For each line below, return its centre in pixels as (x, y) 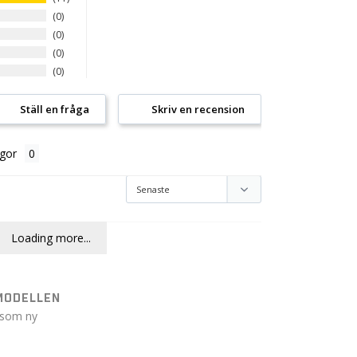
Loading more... (51, 237)
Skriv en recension (198, 109)
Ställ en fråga (54, 109)
